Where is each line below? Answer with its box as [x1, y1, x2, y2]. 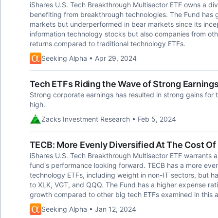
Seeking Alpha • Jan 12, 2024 [41, 205, 136, 213]
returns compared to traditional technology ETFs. [29, 39, 185, 48]
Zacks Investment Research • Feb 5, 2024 [41, 115, 176, 123]
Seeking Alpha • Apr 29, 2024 [41, 54, 137, 62]
